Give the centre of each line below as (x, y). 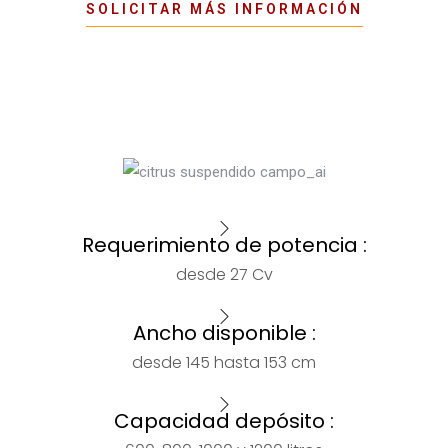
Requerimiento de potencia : (224, 245)
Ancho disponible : (224, 333)
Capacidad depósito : (224, 421)
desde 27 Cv (224, 275)
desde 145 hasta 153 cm (224, 363)
